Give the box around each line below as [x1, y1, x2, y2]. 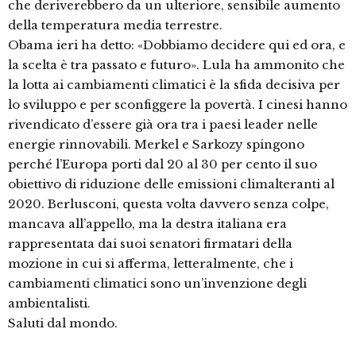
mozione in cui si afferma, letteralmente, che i [8, 256, 293, 272]
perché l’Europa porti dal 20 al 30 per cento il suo [8, 157, 317, 172]
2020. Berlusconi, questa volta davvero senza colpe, [8, 196, 329, 212]
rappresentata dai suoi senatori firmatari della [8, 236, 292, 252]
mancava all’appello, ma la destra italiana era [8, 216, 287, 232]
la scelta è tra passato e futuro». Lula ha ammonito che [8, 57, 345, 73]
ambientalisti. [8, 296, 91, 311]
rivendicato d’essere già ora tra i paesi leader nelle [8, 117, 318, 133]
